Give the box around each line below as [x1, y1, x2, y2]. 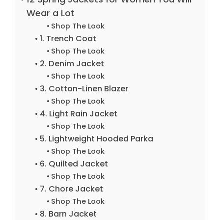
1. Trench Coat [39, 32, 96, 44]
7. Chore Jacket [39, 183, 103, 194]
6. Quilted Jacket [39, 158, 108, 169]
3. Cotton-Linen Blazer [39, 82, 128, 94]
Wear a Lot [26, 6, 75, 19]
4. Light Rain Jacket [39, 108, 117, 119]
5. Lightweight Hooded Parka [39, 133, 153, 144]
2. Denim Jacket [39, 57, 104, 69]
